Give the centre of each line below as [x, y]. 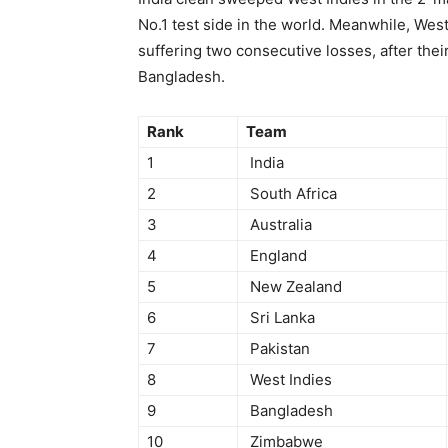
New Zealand [294, 286]
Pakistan [278, 348]
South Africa [291, 193]
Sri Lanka [280, 317]
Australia [279, 224]
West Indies [289, 379]
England [276, 255]
